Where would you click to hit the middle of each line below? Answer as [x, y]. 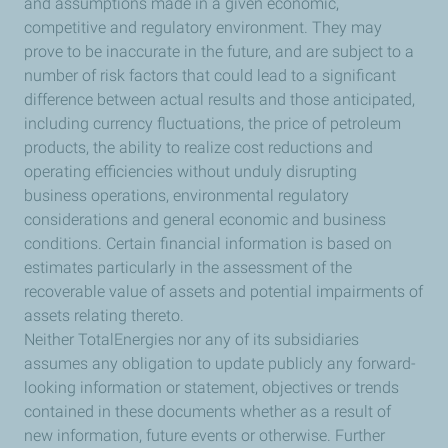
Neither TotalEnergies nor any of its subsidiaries [191, 339]
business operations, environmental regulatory [186, 195]
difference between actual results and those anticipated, [219, 99]
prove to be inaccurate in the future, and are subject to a [219, 51]
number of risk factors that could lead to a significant [210, 75]
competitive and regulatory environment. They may [203, 27]
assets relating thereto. [106, 315]
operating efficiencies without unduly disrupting [190, 171]
